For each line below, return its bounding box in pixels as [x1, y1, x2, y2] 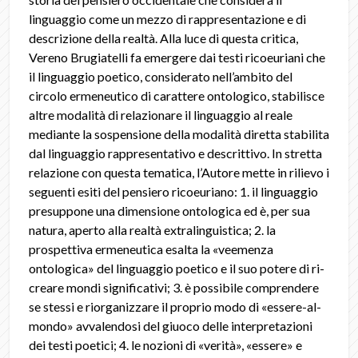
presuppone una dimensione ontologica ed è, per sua [29, 203, 310, 218]
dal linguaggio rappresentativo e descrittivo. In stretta [29, 145, 322, 161]
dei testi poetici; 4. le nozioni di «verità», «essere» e [29, 337, 302, 352]
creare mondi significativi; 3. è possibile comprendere [29, 280, 319, 295]
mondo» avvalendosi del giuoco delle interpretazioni [29, 318, 312, 333]
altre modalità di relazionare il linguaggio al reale [29, 107, 292, 122]
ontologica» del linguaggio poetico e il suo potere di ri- [29, 261, 324, 276]
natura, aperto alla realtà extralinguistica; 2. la [29, 222, 276, 237]
